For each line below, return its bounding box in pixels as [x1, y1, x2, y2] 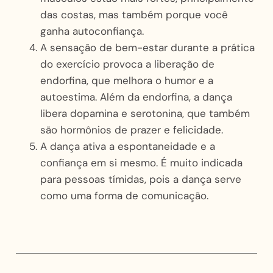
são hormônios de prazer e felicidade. [40, 122, 223, 136]
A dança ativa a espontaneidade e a [40, 139, 215, 153]
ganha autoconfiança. [40, 24, 144, 38]
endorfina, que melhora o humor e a [40, 73, 213, 87]
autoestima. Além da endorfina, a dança [40, 90, 232, 104]
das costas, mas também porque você [40, 7, 228, 21]
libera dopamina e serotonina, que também [40, 106, 250, 120]
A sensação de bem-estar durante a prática [40, 40, 255, 54]
